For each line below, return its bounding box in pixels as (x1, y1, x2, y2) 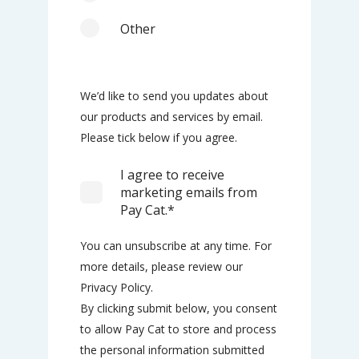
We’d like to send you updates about (80, 88, 268, 103)
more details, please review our (80, 259, 243, 274)
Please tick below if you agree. (80, 130, 237, 145)
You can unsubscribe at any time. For (80, 238, 272, 253)
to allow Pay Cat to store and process (80, 321, 276, 337)
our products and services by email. (80, 109, 263, 124)
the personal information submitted (80, 342, 264, 357)
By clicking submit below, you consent (80, 301, 277, 316)
